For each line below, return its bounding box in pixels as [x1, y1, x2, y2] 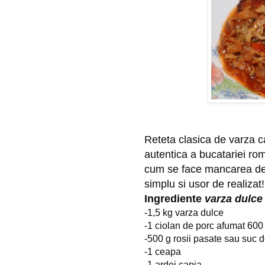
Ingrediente [144, 193, 205, 205]
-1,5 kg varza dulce [144, 208, 224, 218]
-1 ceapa [144, 247, 181, 257]
